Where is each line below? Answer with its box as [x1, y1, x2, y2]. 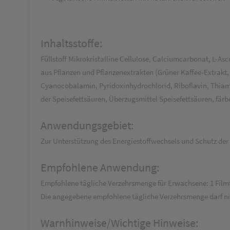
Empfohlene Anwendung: [41, 160, 159, 175]
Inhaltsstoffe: [41, 36, 102, 50]
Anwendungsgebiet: [41, 118, 133, 132]
